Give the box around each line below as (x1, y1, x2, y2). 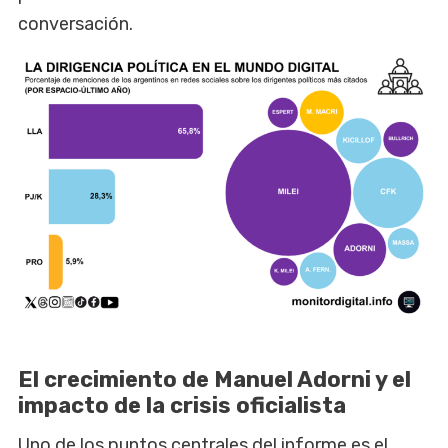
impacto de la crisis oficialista (18, 391, 346, 419)
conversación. (18, 13, 133, 36)
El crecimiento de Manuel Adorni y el (18, 365, 411, 393)
